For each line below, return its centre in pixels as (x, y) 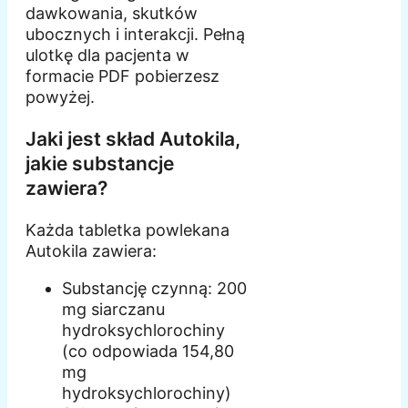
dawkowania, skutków (112, 14)
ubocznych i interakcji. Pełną (135, 35)
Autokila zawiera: (91, 251)
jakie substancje (100, 164)
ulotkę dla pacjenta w (107, 56)
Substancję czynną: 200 (154, 289)
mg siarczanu (113, 310)
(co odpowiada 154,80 (148, 352)
